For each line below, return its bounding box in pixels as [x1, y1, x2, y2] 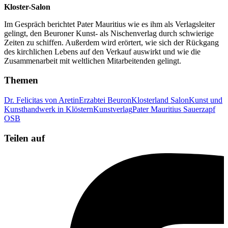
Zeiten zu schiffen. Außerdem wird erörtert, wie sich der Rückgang [4, 38, 219, 47]
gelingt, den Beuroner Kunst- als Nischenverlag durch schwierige [4, 28, 214, 38]
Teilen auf [4, 132, 45, 144]
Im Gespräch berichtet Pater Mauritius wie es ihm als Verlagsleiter [4, 19, 215, 28]
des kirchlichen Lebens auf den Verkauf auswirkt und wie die [4, 47, 201, 56]
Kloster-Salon [4, 2, 50, 11]
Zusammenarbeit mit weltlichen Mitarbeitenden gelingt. [4, 56, 181, 65]
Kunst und [189, 96, 222, 104]
